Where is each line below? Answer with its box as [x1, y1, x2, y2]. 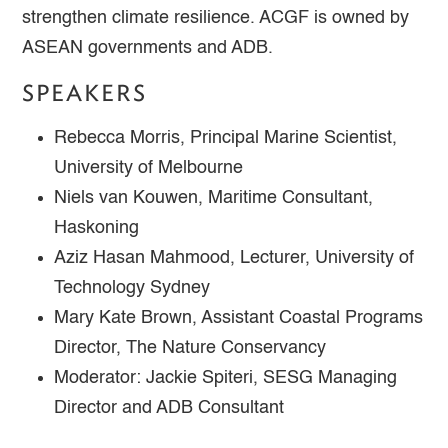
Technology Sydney [54, 278, 211, 297]
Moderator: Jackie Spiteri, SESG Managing [54, 368, 398, 387]
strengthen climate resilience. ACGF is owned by [22, 8, 410, 27]
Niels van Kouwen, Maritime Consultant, [54, 188, 374, 207]
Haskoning [54, 218, 140, 237]
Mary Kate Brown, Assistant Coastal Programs [54, 308, 424, 327]
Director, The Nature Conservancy [54, 338, 332, 357]
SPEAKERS [22, 78, 155, 107]
